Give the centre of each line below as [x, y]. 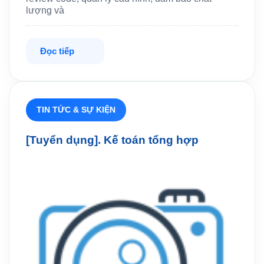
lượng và [45, 11]
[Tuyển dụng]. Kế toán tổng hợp [112, 140]
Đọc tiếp [57, 51]
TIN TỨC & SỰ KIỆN [76, 110]
